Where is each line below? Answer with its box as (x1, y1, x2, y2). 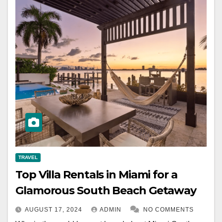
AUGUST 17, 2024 (25, 206, 84, 214)
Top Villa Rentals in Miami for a (15, 168, 177, 182)
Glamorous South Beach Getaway (15, 184, 197, 198)
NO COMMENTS (143, 206, 194, 214)
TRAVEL (18, 155, 38, 161)
